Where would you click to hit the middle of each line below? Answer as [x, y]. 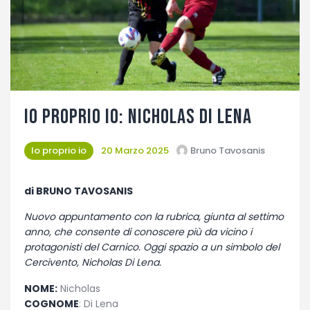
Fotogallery [57, 17]
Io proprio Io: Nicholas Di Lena [138, 117]
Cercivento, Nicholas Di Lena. [93, 263]
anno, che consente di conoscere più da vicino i [138, 232]
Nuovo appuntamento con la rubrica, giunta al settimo [154, 217]
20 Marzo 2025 [135, 150]
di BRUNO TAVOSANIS [79, 191]
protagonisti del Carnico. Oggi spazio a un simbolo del [152, 247]
